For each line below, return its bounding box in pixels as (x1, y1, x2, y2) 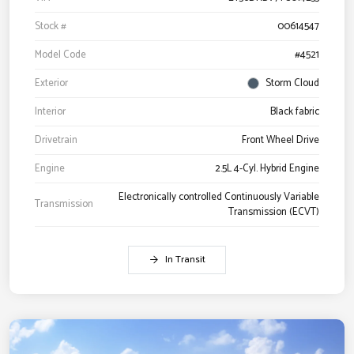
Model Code (35, 46, 86, 63)
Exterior (35, 74, 68, 92)
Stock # (35, 17, 66, 35)
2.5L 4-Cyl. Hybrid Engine (215, 160, 319, 177)
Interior (35, 103, 66, 120)
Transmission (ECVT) (228, 203, 319, 220)
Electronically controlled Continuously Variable (119, 188, 319, 205)
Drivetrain (35, 131, 77, 149)
